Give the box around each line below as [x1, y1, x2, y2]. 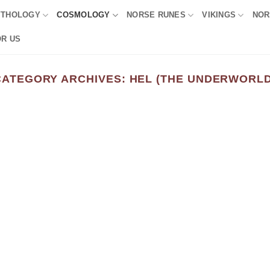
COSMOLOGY [57, 10, 110, 19]
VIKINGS [202, 10, 236, 19]
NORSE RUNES [127, 10, 186, 19]
